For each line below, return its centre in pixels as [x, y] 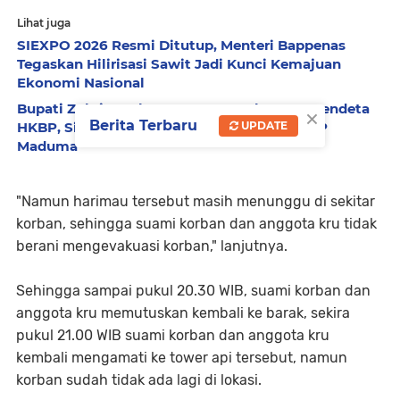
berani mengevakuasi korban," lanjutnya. [152, 246]
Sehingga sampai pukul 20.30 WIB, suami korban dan [193, 291]
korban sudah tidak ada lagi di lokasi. [141, 380]
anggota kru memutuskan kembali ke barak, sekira [183, 313]
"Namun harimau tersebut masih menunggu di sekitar [196, 202]
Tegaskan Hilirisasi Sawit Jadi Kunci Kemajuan [179, 64]
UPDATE [263, 126]
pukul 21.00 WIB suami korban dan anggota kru [173, 336]
